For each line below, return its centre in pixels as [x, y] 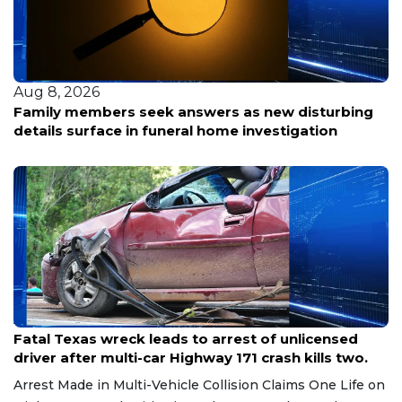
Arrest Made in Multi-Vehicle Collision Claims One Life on [199, 385]
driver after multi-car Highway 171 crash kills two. [191, 357]
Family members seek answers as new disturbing [193, 111]
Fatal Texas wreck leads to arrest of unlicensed [186, 338]
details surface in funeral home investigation [175, 130]
